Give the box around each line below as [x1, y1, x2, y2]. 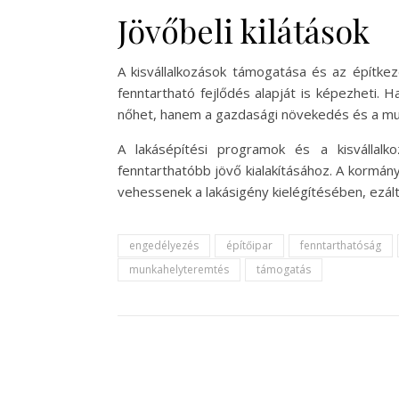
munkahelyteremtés [129, 262, 229, 277]
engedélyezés [129, 238, 199, 253]
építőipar [226, 238, 273, 253]
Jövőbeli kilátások [118, 9, 370, 52]
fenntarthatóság [300, 238, 381, 253]
